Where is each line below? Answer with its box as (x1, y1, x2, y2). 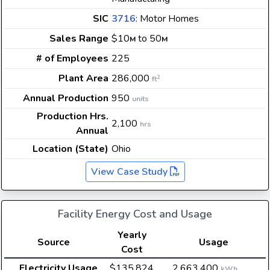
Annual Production (23, 92, 108, 105)
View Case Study (90, 165, 170, 178)
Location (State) (33, 142, 108, 155)
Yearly (117, 228, 146, 242)
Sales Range (49, 32, 108, 45)
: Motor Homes (136, 12, 199, 25)
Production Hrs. (37, 110, 108, 123)
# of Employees (36, 52, 108, 65)
